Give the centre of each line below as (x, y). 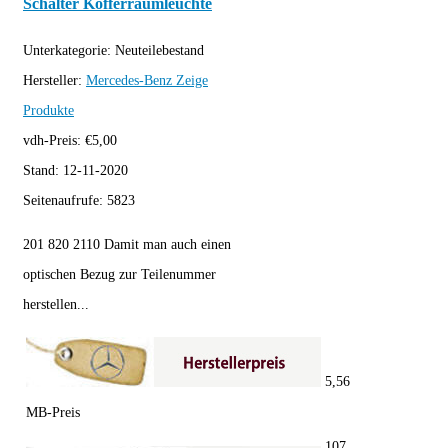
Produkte (48, 110)
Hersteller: (54, 80)
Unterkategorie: (69, 50)
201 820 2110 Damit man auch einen (127, 244)
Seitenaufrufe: (65, 200)
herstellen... (56, 304)
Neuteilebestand (159, 50)
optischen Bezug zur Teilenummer (119, 274)
